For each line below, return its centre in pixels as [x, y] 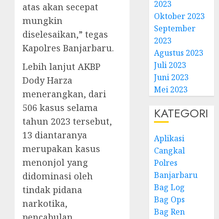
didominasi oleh [58, 176]
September [175, 28]
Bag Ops [170, 199]
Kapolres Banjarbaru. [68, 48]
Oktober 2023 [180, 16]
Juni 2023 [172, 77]
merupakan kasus [61, 149]
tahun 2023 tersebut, [67, 121]
